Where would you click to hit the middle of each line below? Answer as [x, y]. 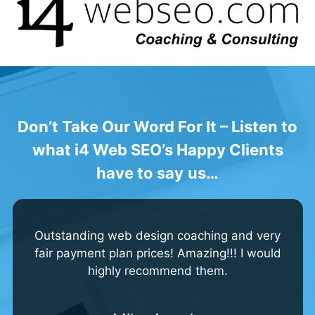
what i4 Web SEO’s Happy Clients [157, 149]
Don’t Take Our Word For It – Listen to [157, 126]
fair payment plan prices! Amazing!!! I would [157, 253]
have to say [140, 173]
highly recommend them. [157, 270]
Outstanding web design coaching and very [157, 235]
